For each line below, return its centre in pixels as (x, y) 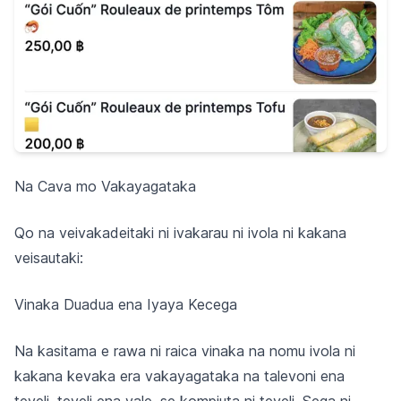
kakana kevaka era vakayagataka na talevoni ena (179, 376)
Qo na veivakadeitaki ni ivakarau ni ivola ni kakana (180, 233)
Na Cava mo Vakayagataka (105, 187)
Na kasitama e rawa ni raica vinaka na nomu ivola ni (185, 351)
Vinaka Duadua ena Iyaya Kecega (126, 305)
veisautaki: (49, 258)
